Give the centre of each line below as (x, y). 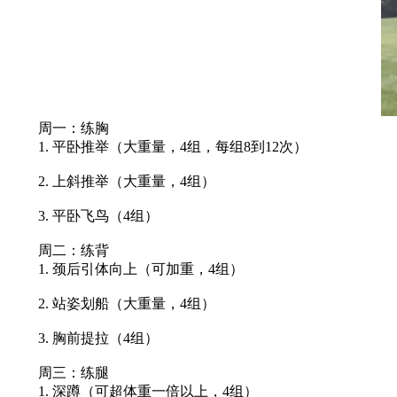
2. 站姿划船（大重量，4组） (113, 303)
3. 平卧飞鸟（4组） (84, 215)
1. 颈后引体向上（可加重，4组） (127, 269)
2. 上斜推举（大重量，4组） (113, 181)
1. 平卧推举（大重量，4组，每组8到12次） (159, 146)
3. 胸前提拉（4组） (84, 338)
